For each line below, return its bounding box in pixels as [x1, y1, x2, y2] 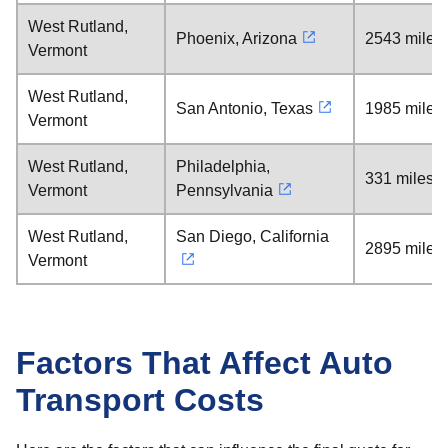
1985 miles [365, 100, 443, 117]
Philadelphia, [176, 158, 270, 175]
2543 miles [365, 30, 443, 47]
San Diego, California [176, 228, 329, 245]
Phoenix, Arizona [176, 30, 297, 47]
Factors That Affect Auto [16, 345, 393, 381]
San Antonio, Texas [176, 100, 313, 117]
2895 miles [365, 240, 443, 257]
